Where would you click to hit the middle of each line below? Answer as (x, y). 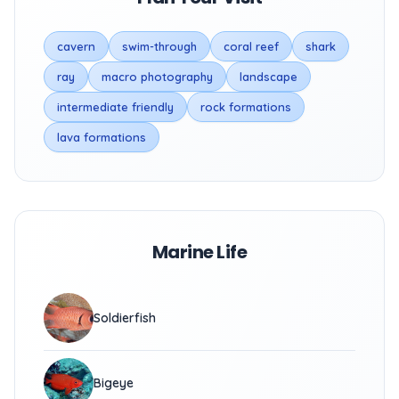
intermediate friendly (115, 107)
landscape (269, 77)
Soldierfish (125, 318)
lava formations (102, 137)
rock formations (246, 107)
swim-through (159, 46)
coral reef (251, 46)
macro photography (157, 77)
